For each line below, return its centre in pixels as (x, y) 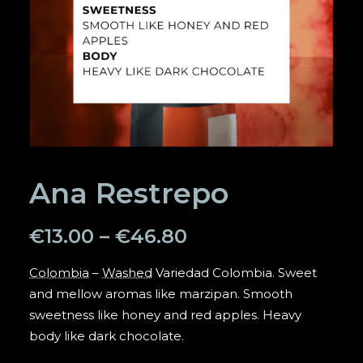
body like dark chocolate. (107, 336)
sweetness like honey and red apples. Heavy (165, 315)
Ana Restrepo (129, 193)
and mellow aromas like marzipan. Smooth (161, 294)
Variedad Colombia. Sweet (235, 273)
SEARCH (197, 19)
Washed (127, 273)
